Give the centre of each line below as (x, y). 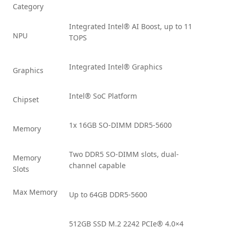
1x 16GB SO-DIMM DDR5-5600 (120, 125)
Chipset (26, 99)
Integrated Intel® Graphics (116, 66)
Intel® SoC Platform (103, 96)
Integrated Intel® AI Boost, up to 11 (131, 26)
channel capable (97, 165)
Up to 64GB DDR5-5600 (108, 194)
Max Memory (35, 192)
